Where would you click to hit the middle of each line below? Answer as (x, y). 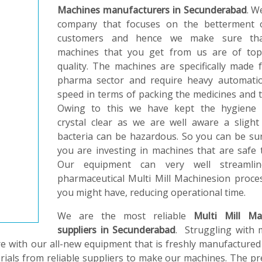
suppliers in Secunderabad (116, 230)
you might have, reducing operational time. (151, 192)
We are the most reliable (125, 216)
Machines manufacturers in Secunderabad (152, 10)
